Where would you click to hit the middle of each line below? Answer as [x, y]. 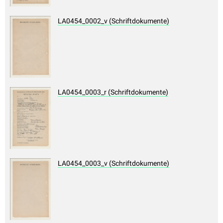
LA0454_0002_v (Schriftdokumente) [113, 21]
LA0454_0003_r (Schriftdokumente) [113, 92]
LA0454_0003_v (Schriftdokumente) [113, 164]
